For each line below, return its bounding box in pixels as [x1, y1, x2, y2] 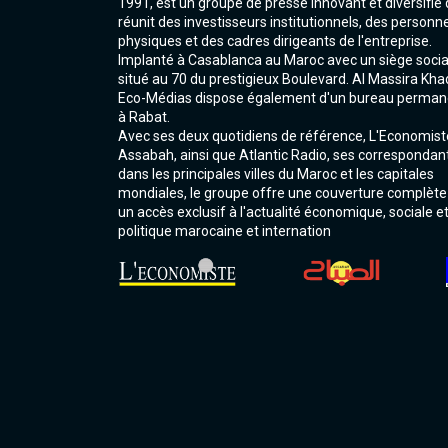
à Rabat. [118, 109, 170, 125]
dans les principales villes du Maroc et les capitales [118, 166, 434, 182]
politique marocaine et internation [118, 223, 331, 239]
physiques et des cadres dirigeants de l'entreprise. [118, 33, 432, 49]
